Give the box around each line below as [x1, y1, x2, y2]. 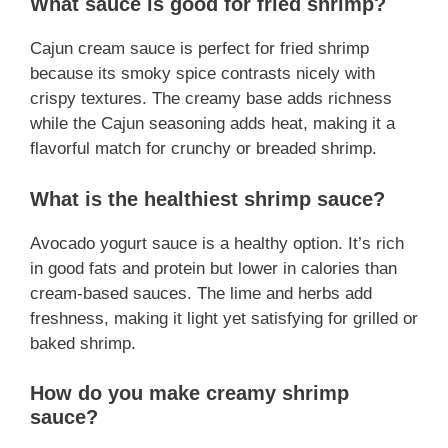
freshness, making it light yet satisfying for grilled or [30, 308, 418, 328]
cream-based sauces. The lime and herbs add [30, 283, 372, 303]
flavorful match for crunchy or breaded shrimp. [30, 139, 377, 159]
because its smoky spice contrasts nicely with [30, 64, 375, 84]
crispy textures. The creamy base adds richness [30, 89, 392, 109]
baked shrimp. [30, 333, 136, 353]
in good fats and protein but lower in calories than [30, 258, 397, 278]
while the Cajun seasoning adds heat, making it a [30, 114, 395, 134]
